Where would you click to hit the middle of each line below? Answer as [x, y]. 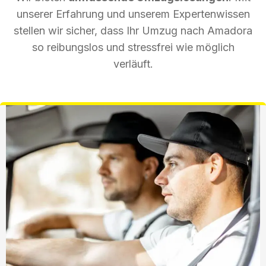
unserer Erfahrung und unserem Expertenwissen [133, 14]
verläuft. [133, 64]
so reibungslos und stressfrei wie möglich [133, 47]
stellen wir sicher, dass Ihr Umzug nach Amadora [133, 30]
